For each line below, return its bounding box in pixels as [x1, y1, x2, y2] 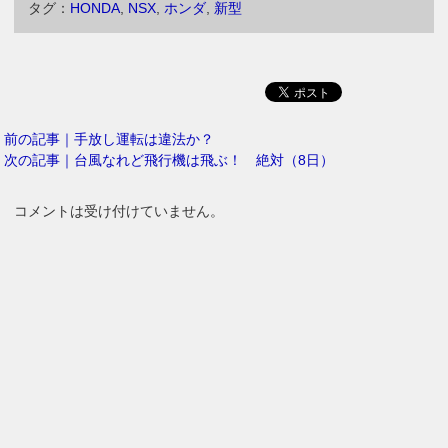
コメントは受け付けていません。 [14, 202, 225, 219]
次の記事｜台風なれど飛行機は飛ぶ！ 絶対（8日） [4, 151, 335, 168]
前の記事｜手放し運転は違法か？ [4, 130, 215, 147]
